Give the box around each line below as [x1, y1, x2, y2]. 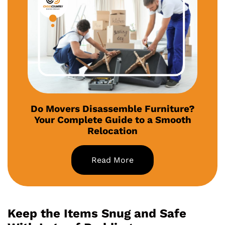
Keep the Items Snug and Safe [8, 206, 186, 221]
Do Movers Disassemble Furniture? [30, 103, 195, 115]
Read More [91, 155, 134, 165]
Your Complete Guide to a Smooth [34, 114, 191, 126]
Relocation [87, 125, 138, 137]
